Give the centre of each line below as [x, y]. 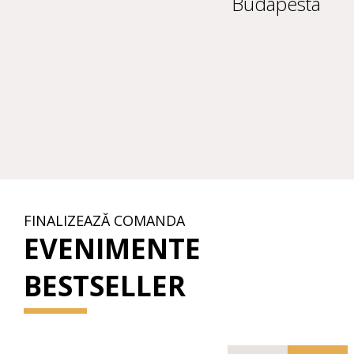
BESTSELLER [105, 286]
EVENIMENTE [112, 249]
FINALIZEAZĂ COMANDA [104, 221]
